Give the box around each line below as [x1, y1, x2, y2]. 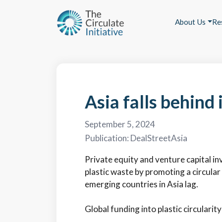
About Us [175, 17, 206, 26]
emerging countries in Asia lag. [84, 178, 198, 189]
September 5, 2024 [84, 119, 155, 130]
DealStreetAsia [130, 133, 187, 144]
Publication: [84, 133, 130, 144]
